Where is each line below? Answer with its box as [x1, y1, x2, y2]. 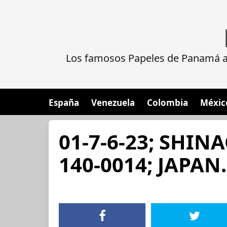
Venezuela [91, 97, 135, 108]
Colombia [147, 97, 188, 108]
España [49, 97, 79, 108]
